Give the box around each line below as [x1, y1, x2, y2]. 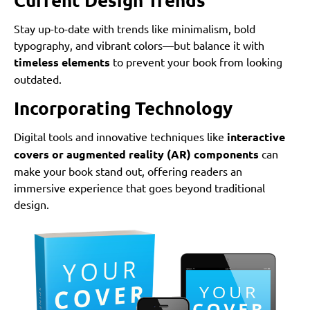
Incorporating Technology [14, 96, 232, 120]
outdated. [14, 72, 62, 86]
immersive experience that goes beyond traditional [14, 181, 265, 195]
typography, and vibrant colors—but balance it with [14, 38, 264, 53]
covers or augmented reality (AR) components [14, 147, 259, 162]
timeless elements [14, 55, 110, 70]
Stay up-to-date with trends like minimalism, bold [14, 21, 255, 36]
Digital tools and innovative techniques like [14, 129, 227, 144]
